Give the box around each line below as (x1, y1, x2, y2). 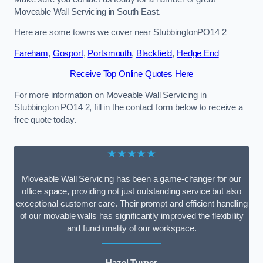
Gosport (52, 48, 83, 58)
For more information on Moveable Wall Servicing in (14, 90, 207, 100)
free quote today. (14, 114, 76, 124)
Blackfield (136, 48, 173, 58)
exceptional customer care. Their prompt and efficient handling (15, 198, 248, 208)
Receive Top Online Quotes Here (69, 69, 194, 79)
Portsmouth (87, 48, 131, 58)
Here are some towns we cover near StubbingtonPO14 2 (14, 28, 227, 38)
